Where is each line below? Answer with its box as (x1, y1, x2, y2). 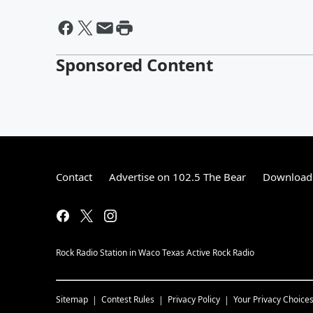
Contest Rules (101, 293, 154, 305)
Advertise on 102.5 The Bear (109, 170, 246, 184)
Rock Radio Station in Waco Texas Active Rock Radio (56, 247, 254, 259)
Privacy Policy (168, 293, 220, 305)
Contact (56, 170, 92, 184)
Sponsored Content (56, 53, 213, 76)
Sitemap (56, 293, 88, 305)
